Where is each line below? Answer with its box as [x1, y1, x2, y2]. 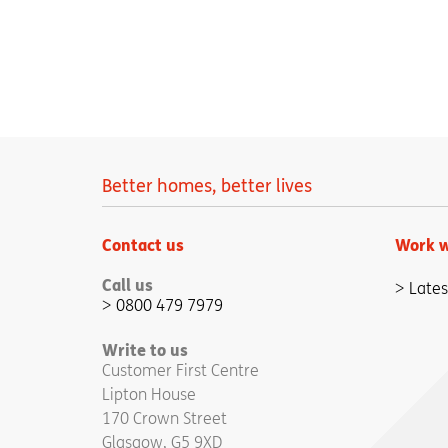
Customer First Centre [102, 360, 259, 380]
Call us [102, 274, 153, 295]
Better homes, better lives [102, 174, 312, 197]
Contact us [102, 234, 184, 255]
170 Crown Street [102, 408, 227, 428]
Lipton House [102, 384, 196, 404]
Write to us [102, 339, 188, 360]
